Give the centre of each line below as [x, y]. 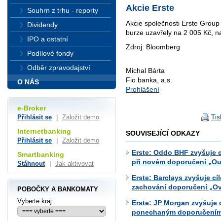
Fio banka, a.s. [149, 80]
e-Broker [32, 108]
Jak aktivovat [74, 163]
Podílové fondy [50, 53]
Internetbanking [44, 131]
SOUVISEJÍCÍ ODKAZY [163, 133]
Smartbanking [41, 154]
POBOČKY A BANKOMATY [58, 189]
